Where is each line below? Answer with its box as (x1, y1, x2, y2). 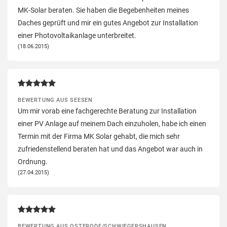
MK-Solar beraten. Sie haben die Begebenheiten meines (18, 6, 189, 14)
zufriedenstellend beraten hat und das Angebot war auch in (18, 144, 203, 153)
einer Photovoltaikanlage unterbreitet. (18, 31, 136, 40)
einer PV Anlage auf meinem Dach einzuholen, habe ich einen (18, 119, 206, 128)
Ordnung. (18, 157, 48, 166)
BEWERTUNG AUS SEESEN (18, 96, 93, 103)
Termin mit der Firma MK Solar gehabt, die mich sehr (18, 132, 180, 140)
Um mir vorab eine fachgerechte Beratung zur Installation (18, 106, 197, 115)
